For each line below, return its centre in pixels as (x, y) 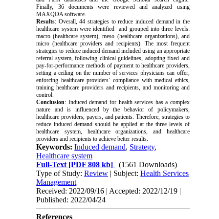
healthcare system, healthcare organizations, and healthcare (113, 132)
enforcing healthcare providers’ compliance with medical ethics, (113, 80)
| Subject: (124, 174)
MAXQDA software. (61, 14)
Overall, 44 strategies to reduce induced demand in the (124, 22)
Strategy (142, 147)
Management (56, 182)
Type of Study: (60, 174)
